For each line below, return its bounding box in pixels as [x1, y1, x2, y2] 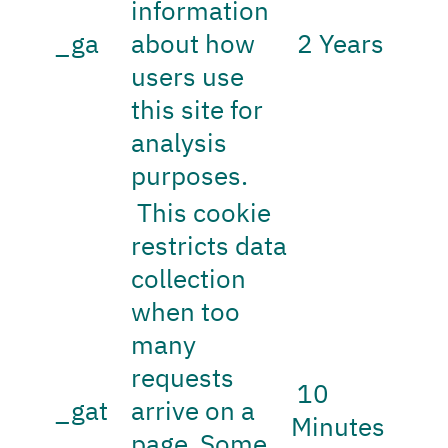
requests [131, 361, 235, 395]
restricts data [131, 229, 288, 263]
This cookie [131, 196, 272, 230]
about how [131, 27, 256, 61]
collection [131, 262, 247, 296]
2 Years [291, 27, 385, 61]
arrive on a [131, 394, 256, 428]
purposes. [131, 159, 249, 193]
